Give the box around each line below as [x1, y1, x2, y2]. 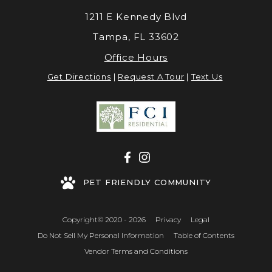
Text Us [191, 72, 223, 82]
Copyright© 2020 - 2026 [62, 214, 146, 224]
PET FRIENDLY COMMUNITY [83, 177, 212, 188]
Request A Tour [118, 72, 185, 82]
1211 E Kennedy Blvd [85, 10, 187, 22]
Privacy [155, 214, 181, 224]
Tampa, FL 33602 [93, 31, 179, 43]
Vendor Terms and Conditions [84, 246, 188, 256]
